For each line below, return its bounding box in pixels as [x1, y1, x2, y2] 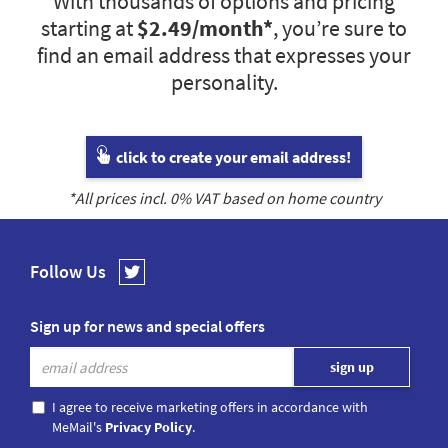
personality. [170, 68, 278, 97]
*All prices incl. [67, 188, 170, 209]
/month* [192, 14, 273, 43]
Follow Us [30, 260, 106, 284]
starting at [41, 14, 137, 43]
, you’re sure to [273, 14, 407, 43]
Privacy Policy [105, 418, 192, 437]
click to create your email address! [113, 147, 351, 168]
